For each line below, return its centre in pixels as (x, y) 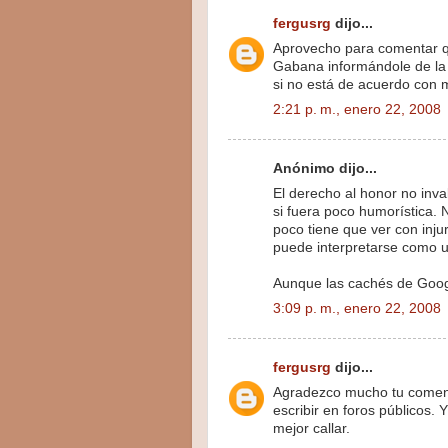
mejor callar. (311, 429)
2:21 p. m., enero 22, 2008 (357, 109)
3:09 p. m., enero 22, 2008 (357, 308)
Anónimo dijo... (325, 169)
